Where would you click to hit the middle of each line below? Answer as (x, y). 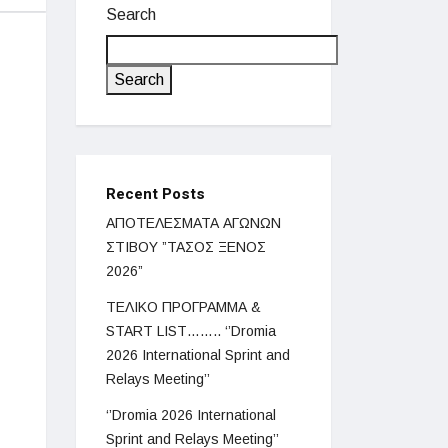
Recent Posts (155, 194)
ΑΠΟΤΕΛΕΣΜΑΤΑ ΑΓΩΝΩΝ (193, 223)
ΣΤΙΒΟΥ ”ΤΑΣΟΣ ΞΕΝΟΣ (186, 247)
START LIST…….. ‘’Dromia (191, 331)
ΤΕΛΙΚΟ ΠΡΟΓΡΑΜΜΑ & (183, 307)
